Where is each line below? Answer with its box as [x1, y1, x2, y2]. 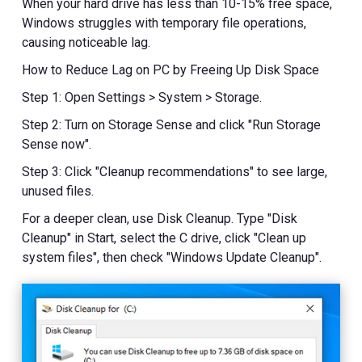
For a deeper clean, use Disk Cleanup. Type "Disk [22, 211, 298, 227]
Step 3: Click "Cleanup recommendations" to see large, [22, 164, 328, 180]
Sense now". [22, 137, 92, 153]
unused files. [22, 183, 95, 200]
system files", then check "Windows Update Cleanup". [22, 250, 322, 266]
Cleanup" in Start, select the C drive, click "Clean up [22, 230, 307, 246]
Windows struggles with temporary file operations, [22, 15, 307, 32]
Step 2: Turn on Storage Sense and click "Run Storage [22, 117, 322, 133]
